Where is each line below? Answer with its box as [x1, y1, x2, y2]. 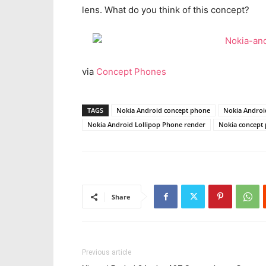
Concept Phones [96, 66, 166, 77]
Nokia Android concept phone [116, 106, 210, 115]
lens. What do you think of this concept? [82, 4, 249, 15]
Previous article [82, 248, 131, 256]
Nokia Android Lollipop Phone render [87, 120, 205, 129]
